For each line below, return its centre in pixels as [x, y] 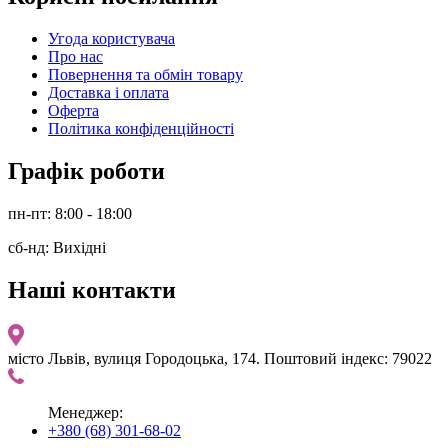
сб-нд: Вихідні [57, 248]
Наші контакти [92, 290]
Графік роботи [86, 171]
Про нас [75, 57]
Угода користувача [111, 39]
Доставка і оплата [108, 93]
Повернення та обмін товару [145, 75]
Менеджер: [85, 412]
